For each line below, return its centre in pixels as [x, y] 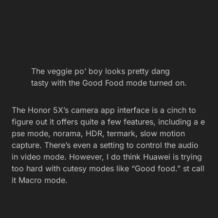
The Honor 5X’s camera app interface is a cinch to [104, 110]
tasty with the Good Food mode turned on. [109, 83]
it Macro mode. [40, 180]
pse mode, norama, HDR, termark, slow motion [98, 134]
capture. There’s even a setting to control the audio [105, 145]
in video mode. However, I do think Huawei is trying [107, 157]
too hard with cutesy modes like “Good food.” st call [108, 169]
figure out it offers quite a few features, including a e [108, 122]
